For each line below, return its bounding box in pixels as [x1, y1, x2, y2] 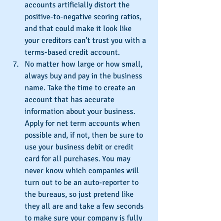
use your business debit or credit [25, 142, 136, 152]
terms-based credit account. [25, 47, 120, 57]
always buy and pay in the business [25, 71, 144, 81]
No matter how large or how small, [25, 59, 145, 69]
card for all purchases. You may [25, 153, 132, 164]
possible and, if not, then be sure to [25, 130, 145, 140]
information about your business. [25, 106, 137, 116]
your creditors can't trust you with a [25, 35, 148, 45]
